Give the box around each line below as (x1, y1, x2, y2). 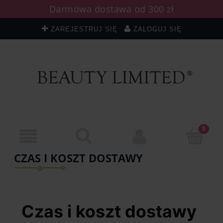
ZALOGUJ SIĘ (133, 26, 182, 33)
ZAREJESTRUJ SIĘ (50, 26, 117, 33)
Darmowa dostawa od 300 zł (49, 3, 174, 15)
